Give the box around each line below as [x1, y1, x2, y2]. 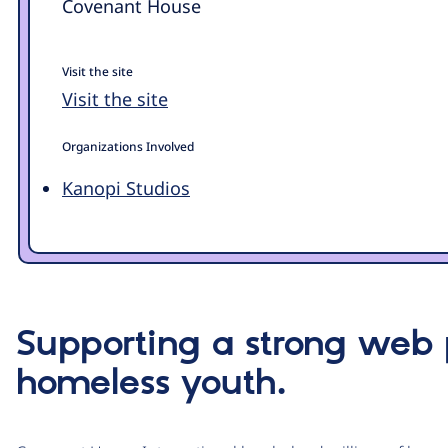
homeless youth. [16, 361, 286, 406]
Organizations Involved [62, 137, 194, 155]
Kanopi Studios [62, 175, 190, 200]
